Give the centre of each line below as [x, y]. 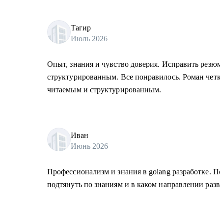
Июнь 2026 [89, 146]
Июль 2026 [89, 38]
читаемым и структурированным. [104, 90]
